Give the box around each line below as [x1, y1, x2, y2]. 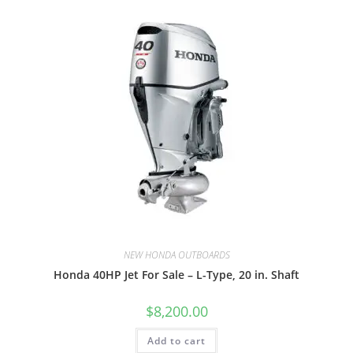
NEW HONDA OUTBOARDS [123, 248, 230, 262]
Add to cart [147, 334, 206, 348]
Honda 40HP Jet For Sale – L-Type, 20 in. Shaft [54, 267, 299, 283]
